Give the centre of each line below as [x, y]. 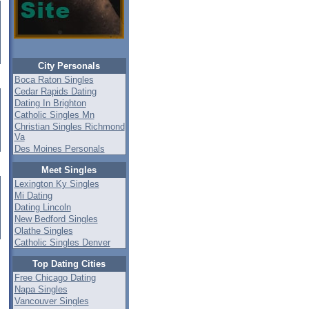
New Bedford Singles [56, 219]
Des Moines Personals [59, 149]
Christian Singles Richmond [69, 127]
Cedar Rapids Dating [55, 91]
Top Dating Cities [69, 264]
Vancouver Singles [51, 301]
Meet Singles [69, 170]
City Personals [69, 66]
